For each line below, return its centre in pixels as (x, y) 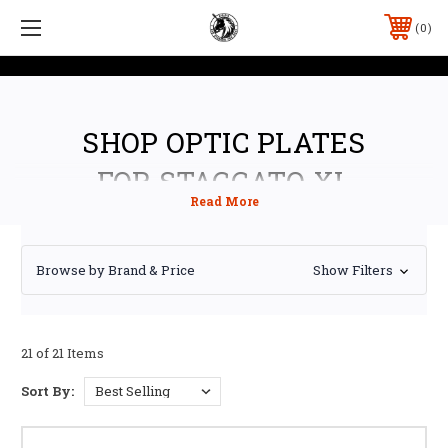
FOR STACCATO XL (224, 181)
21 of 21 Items (62, 352)
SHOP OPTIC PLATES (224, 142)
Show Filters (354, 270)
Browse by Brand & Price (115, 269)
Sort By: (47, 390)
